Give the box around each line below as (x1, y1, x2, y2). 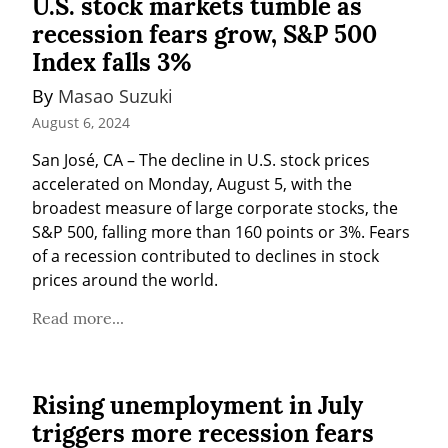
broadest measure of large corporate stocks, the (32, 196, 398, 219)
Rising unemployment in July (32, 389, 363, 421)
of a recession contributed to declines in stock (32, 244, 379, 267)
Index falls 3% (32, 46, 192, 78)
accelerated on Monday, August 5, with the (32, 172, 352, 195)
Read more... (32, 307, 124, 328)
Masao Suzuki (58, 83, 173, 108)
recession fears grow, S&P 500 (32, 18, 377, 50)
